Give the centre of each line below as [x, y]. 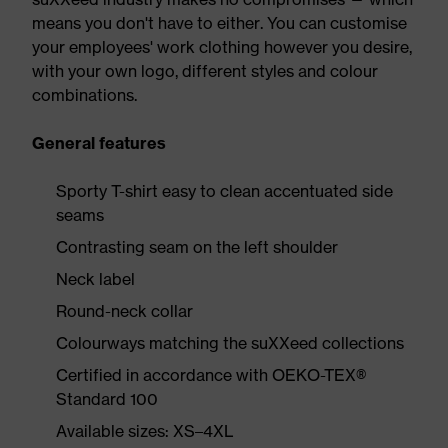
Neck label [95, 279]
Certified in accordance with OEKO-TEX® [211, 375]
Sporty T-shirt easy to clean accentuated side [224, 191]
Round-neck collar [124, 311]
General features [99, 143]
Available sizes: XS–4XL [145, 431]
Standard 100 [107, 399]
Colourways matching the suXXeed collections [230, 343]
